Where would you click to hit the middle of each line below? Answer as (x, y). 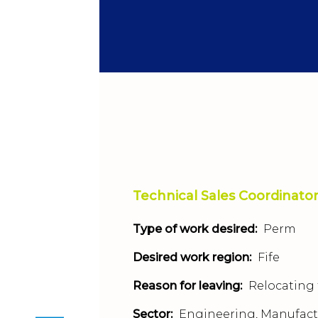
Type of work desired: (195, 229)
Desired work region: (192, 257)
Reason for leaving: (187, 286)
